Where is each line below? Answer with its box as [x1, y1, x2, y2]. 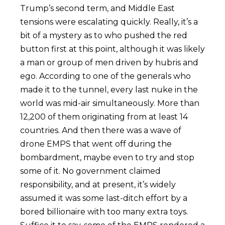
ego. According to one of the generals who [20, 71, 191, 81]
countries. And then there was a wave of [20, 126, 181, 136]
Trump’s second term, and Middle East [20, 4, 175, 14]
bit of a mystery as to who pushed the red [20, 31, 187, 41]
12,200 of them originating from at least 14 [20, 112, 188, 122]
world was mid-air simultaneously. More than [20, 98, 199, 108]
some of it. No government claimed [20, 166, 161, 176]
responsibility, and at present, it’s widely [20, 180, 176, 190]
